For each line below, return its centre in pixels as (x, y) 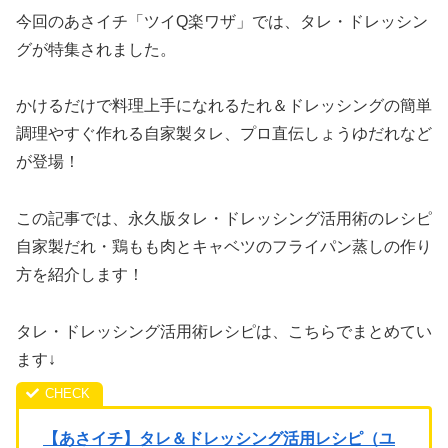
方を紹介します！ (80, 275)
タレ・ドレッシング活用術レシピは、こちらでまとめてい (224, 331)
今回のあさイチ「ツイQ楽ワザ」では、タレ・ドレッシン (222, 21)
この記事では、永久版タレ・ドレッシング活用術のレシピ (224, 219)
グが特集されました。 (96, 49)
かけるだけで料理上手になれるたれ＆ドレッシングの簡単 (224, 106)
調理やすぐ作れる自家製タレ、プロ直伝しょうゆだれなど (224, 134)
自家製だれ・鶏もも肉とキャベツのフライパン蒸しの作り (224, 247)
